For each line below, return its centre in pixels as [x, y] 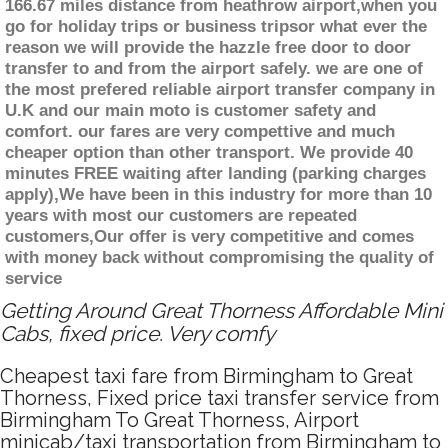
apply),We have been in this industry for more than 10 [218, 195]
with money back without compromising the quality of [219, 258]
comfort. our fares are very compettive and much [200, 132]
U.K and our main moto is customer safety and [190, 111]
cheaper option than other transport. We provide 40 [209, 153]
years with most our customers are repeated [181, 216]
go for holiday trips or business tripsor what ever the [216, 27]
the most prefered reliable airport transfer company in [220, 90]
